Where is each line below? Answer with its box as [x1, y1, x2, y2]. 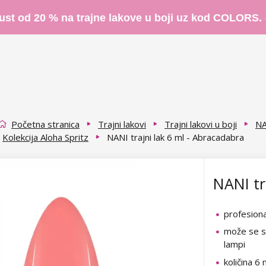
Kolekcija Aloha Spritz [2, 131, 88, 143]
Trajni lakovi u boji [164, 118, 237, 130]
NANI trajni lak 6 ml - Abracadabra [107, 131, 244, 143]
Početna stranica [11, 118, 80, 130]
